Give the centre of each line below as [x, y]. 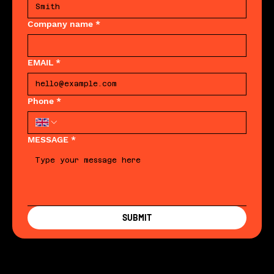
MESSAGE [48, 139]
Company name [60, 24]
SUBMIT [137, 217]
